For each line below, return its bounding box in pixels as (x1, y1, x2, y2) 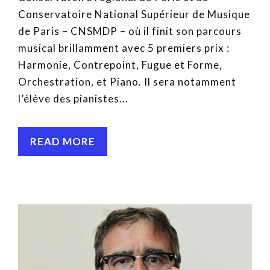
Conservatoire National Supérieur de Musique (18, 8, 250, 21)
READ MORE (30, 135, 95, 148)
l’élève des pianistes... (18, 92, 128, 105)
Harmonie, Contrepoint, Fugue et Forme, (18, 58, 222, 72)
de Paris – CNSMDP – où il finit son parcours (18, 25, 242, 38)
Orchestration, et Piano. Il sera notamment (18, 75, 236, 89)
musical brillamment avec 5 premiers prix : (18, 42, 230, 55)
